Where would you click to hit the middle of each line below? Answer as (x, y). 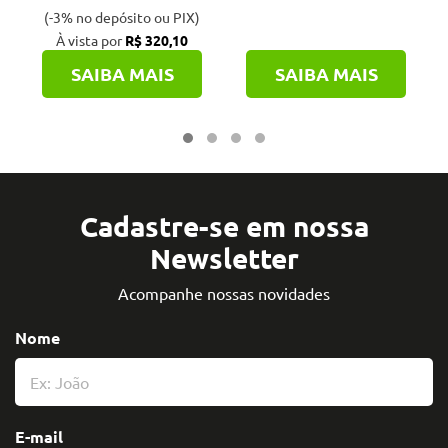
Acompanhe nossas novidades (224, 292)
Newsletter (224, 257)
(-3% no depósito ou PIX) (122, 16)
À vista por (90, 39)
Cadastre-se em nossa (224, 225)
